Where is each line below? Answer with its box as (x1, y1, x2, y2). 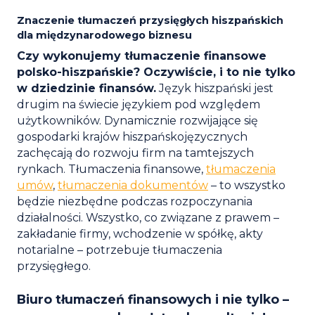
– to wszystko (208, 179, 285, 193)
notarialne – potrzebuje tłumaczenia (17, 243, 222, 257)
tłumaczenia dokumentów (58, 179, 208, 193)
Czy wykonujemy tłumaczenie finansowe (17, 49, 266, 63)
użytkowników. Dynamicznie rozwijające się (17, 114, 258, 128)
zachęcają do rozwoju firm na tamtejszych (17, 146, 254, 160)
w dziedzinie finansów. (17, 82, 156, 96)
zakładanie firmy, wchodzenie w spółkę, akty (17, 227, 263, 241)
